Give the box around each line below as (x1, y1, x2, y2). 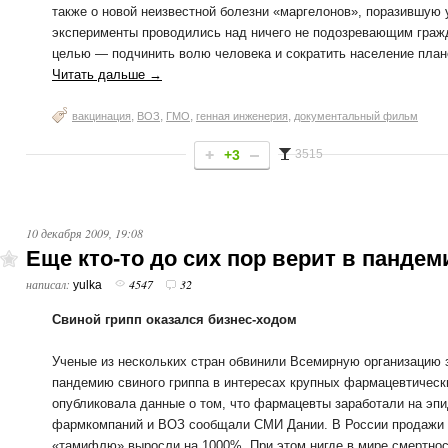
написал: (26, 276, 73, 292)
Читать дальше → (52, 67, 162, 82)
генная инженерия (196, 110, 288, 122)
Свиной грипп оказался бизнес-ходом (52, 312, 297, 327)
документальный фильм (294, 110, 418, 122)
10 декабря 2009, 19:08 (26, 225, 143, 241)
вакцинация (72, 110, 131, 122)
